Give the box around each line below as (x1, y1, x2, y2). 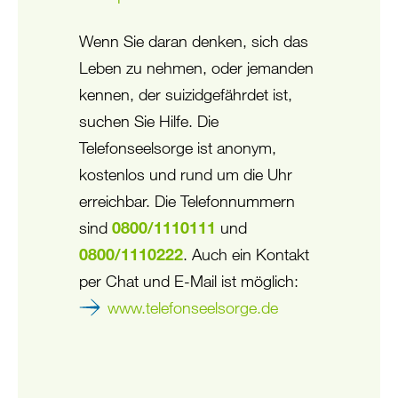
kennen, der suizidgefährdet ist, (78, 84, 292, 104)
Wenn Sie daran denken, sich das (78, 30, 308, 51)
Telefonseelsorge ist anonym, (78, 137, 276, 157)
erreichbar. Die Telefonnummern (78, 190, 295, 211)
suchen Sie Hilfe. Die (78, 110, 219, 131)
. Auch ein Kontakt (182, 243, 309, 264)
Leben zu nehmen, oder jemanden (78, 57, 314, 77)
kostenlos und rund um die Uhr (78, 163, 292, 184)
